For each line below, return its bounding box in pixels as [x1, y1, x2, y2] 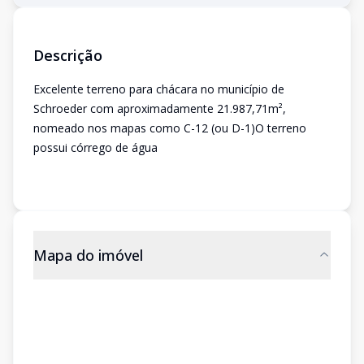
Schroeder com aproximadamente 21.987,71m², [33, 101, 286, 116]
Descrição [33, 45, 102, 65]
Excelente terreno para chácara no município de [33, 81, 284, 97]
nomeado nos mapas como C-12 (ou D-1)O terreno [33, 120, 306, 136]
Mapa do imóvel [33, 245, 143, 265]
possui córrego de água [33, 140, 158, 155]
